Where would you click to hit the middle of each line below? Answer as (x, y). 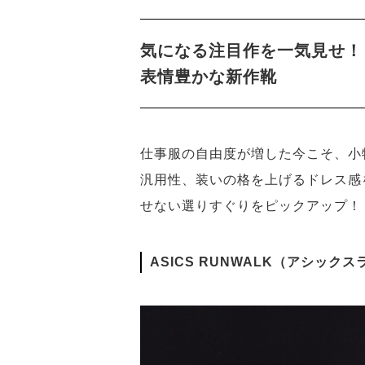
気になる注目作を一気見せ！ (251, 51)
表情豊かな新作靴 (209, 77)
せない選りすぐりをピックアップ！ (251, 206)
